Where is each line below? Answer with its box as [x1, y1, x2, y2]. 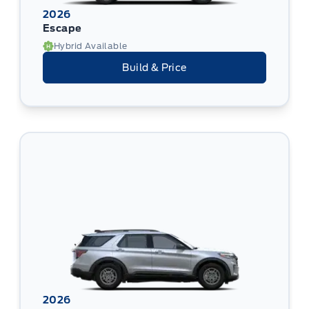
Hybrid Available [54, 40, 128, 51]
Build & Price [122, 61, 187, 73]
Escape [43, 22, 82, 34]
